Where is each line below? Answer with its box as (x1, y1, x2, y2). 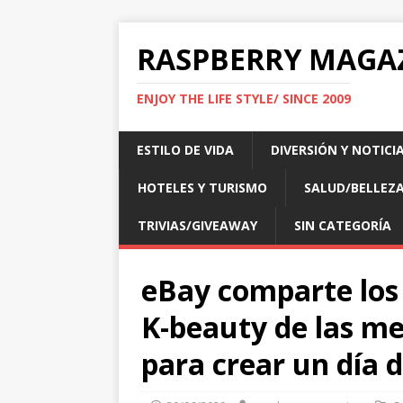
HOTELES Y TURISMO (138, 179, 267, 196)
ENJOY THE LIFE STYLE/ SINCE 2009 (137, 90, 351, 107)
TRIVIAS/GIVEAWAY (138, 217, 257, 234)
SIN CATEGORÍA (294, 217, 391, 234)
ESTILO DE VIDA (137, 141, 234, 158)
